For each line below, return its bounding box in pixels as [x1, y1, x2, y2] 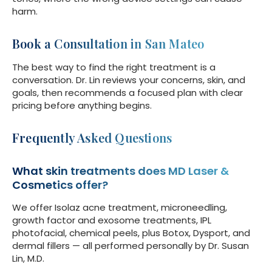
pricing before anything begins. [12, 99, 152, 112]
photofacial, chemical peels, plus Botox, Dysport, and [12, 226, 250, 240]
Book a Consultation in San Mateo [12, 35, 205, 52]
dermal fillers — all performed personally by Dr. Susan [12, 239, 249, 253]
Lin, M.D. [12, 252, 44, 265]
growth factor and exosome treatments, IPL [12, 214, 211, 227]
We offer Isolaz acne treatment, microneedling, [12, 201, 227, 214]
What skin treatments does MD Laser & [12, 163, 229, 179]
